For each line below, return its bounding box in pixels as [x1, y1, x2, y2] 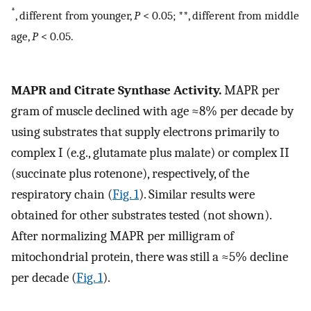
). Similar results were [139, 187, 255, 203]
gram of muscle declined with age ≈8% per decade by [11, 103, 294, 119]
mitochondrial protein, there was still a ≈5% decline [11, 249, 288, 265]
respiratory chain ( [11, 187, 112, 203]
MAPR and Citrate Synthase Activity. [11, 83, 221, 99]
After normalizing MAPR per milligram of [11, 228, 234, 244]
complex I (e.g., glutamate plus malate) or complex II [11, 145, 289, 161]
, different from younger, [15, 8, 134, 22]
